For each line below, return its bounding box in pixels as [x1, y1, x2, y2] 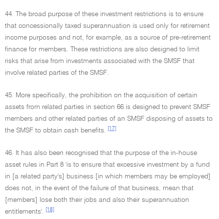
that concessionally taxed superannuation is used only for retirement [5, 22, 210, 29]
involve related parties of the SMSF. [5, 69, 109, 76]
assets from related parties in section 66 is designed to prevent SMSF [5, 104, 210, 110]
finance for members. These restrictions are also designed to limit [5, 46, 199, 53]
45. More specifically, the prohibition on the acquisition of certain [5, 92, 197, 99]
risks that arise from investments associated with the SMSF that [5, 58, 195, 65]
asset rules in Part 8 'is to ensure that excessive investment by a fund [5, 161, 210, 168]
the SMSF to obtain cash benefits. [5, 127, 106, 134]
